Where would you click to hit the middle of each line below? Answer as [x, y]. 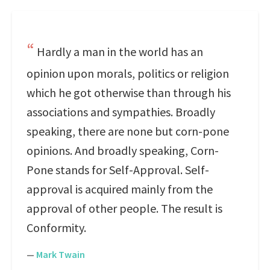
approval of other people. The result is [124, 208]
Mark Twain [61, 254]
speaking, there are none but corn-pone [128, 131]
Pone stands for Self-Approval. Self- [118, 170]
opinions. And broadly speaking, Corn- [123, 150]
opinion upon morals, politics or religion [128, 73]
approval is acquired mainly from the [120, 189]
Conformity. [56, 228]
